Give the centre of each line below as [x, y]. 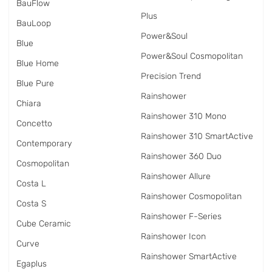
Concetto [34, 124]
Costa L [31, 184]
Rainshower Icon [173, 236]
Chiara [29, 104]
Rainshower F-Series [181, 216]
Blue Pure [35, 83]
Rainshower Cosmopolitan [191, 196]
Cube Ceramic [44, 224]
